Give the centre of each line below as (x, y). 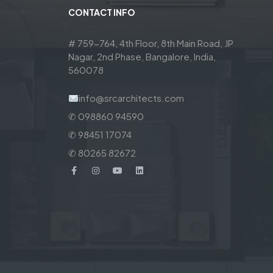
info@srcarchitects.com (132, 98)
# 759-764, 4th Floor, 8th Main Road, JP (151, 43)
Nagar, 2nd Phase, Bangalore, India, (142, 57)
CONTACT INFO (102, 12)
